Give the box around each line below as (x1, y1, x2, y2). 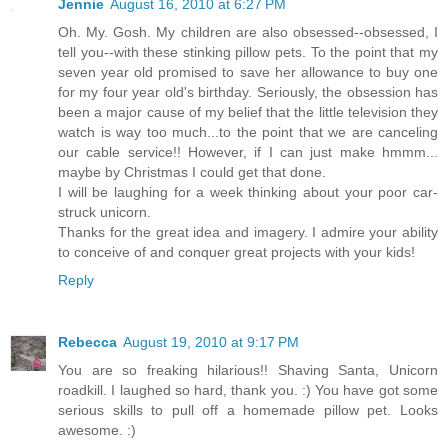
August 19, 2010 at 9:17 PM (123, 333, 299, 350)
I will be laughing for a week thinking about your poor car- (58, 183, 438, 200)
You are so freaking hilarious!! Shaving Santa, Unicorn (58, 361, 438, 378)
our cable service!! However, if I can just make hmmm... (58, 143, 438, 160)
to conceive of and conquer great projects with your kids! (58, 243, 415, 260)
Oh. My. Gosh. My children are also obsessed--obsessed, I (58, 23, 438, 40)
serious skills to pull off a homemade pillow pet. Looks (58, 401, 438, 418)
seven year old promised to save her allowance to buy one (58, 63, 438, 80)
